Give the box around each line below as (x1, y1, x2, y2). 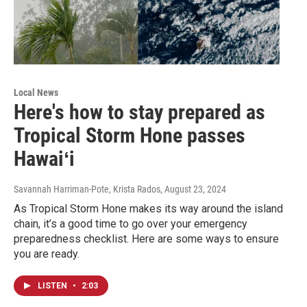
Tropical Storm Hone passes (14, 123, 245, 147)
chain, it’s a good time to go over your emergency (14, 217, 247, 230)
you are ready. (14, 247, 79, 260)
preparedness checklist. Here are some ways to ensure (14, 232, 279, 245)
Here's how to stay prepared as (14, 99, 265, 124)
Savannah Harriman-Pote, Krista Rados (14, 183, 160, 195)
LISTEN (38, 280, 69, 291)
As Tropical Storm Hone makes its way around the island (14, 201, 283, 215)
